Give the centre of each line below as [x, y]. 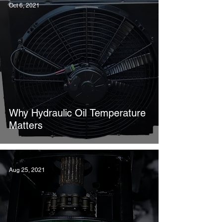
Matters [26, 125]
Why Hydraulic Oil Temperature [77, 113]
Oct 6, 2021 [24, 5]
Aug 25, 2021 [27, 170]
